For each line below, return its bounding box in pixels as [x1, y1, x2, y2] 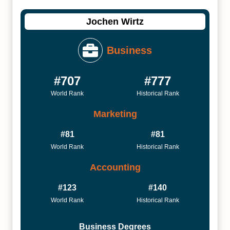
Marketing [93, 108, 137, 119]
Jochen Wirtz [86, 16, 144, 27]
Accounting [89, 162, 141, 172]
